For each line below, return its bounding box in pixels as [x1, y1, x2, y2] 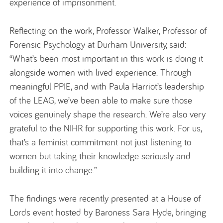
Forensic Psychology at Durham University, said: [9, 38, 187, 51]
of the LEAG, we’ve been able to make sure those [9, 94, 193, 107]
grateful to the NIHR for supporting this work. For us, [9, 122, 202, 134]
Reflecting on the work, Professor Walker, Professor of [9, 24, 207, 37]
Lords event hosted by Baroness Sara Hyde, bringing [9, 206, 207, 218]
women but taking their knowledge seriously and [9, 150, 191, 162]
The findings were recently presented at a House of [9, 192, 201, 204]
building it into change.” [9, 164, 98, 176]
